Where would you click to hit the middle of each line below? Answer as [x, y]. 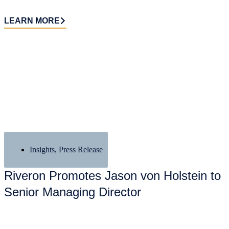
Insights [42, 149]
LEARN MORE [32, 20]
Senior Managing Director [73, 192]
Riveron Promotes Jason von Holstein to [112, 175]
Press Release [81, 149]
